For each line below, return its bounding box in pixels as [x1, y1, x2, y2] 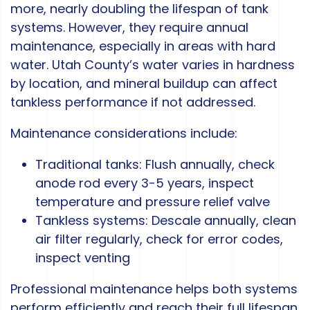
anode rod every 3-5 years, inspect [35, 174, 254, 192]
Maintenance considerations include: [10, 125, 237, 143]
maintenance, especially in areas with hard [10, 37, 275, 55]
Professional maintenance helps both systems [10, 280, 298, 298]
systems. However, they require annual [10, 19, 248, 37]
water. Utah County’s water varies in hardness [10, 56, 295, 74]
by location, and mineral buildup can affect [10, 75, 277, 93]
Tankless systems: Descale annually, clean [35, 212, 296, 230]
